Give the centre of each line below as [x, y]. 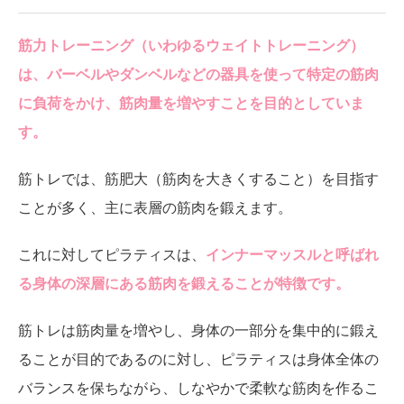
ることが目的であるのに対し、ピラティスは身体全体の [199, 359]
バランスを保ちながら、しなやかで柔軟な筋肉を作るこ [199, 388]
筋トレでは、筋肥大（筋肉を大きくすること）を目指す [199, 179]
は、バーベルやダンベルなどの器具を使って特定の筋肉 [199, 74]
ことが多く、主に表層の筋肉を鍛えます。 [156, 207]
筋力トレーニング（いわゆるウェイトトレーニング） [192, 45]
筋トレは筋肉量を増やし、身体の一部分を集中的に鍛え [199, 330]
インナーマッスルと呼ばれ [293, 254]
